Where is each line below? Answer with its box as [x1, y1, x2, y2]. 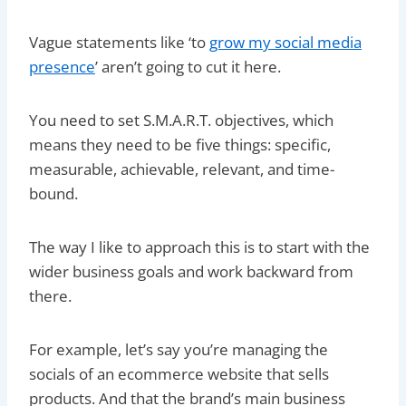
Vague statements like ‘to [29, 31, 209, 53]
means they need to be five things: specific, [29, 133, 331, 155]
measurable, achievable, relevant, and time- [29, 158, 334, 179]
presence [29, 55, 95, 77]
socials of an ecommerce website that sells [29, 362, 329, 384]
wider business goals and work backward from [29, 260, 353, 282]
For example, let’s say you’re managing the [29, 338, 328, 360]
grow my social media [209, 31, 362, 53]
